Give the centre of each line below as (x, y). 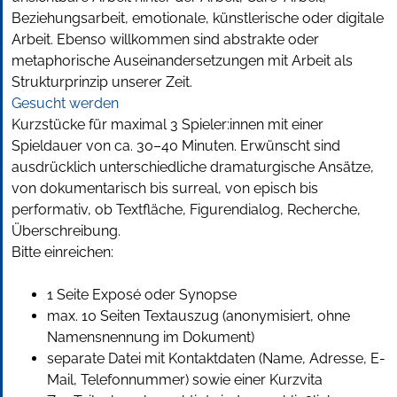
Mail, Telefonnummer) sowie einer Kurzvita (185, 380)
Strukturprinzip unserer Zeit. (102, 82)
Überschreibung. (66, 231)
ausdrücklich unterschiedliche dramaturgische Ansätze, (193, 167)
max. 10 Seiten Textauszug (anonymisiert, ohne (198, 316)
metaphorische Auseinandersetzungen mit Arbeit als (182, 61)
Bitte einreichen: (62, 253)
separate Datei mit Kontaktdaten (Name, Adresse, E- (216, 359)
